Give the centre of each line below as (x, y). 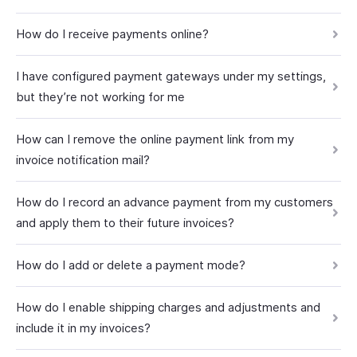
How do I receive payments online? (112, 34)
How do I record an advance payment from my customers (175, 202)
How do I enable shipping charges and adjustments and (168, 307)
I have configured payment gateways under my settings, (171, 76)
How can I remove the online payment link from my (155, 139)
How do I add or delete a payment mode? (131, 265)
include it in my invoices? (83, 328)
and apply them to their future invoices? (125, 223)
